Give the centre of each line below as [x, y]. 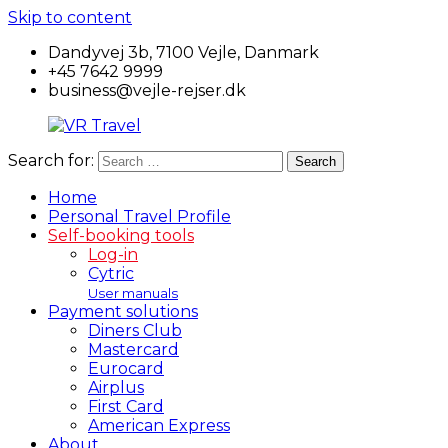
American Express [159, 425]
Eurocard [126, 368]
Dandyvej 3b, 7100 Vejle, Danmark [183, 52]
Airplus [116, 387]
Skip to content [70, 17]
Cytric [111, 273]
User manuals [133, 293]
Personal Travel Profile [139, 216]
